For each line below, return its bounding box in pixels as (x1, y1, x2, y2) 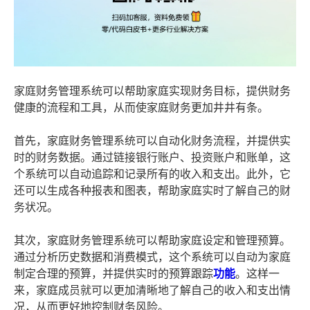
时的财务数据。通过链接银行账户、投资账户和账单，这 (14, 152, 291, 164)
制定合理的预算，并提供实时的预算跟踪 (14, 268, 213, 280)
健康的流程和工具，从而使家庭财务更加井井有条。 (14, 102, 268, 114)
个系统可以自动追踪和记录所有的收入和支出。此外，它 (14, 168, 291, 181)
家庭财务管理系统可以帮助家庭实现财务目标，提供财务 (14, 85, 291, 98)
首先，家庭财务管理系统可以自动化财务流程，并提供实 (14, 135, 291, 147)
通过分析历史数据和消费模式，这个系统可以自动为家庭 (14, 251, 291, 264)
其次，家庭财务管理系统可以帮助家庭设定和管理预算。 (14, 235, 291, 247)
